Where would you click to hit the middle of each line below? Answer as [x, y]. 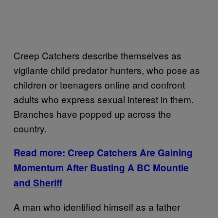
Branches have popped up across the [92, 113]
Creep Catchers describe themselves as [98, 55]
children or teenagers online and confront [99, 84]
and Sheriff [38, 182]
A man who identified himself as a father [97, 206]
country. [30, 128]
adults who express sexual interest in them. [104, 99]
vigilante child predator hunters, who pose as [107, 70]
